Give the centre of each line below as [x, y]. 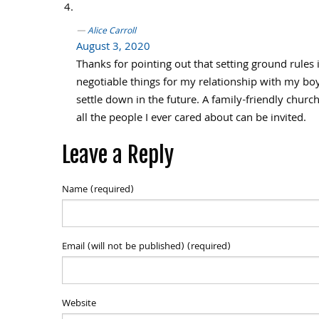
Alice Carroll [112, 32]
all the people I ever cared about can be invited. [191, 119]
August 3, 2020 [113, 48]
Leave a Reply [118, 155]
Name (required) [98, 190]
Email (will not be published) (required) [146, 247]
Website [79, 304]
